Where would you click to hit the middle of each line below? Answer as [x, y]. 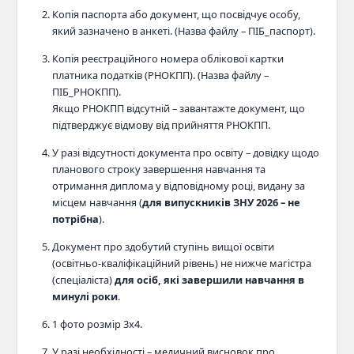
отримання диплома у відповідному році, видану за [178, 185]
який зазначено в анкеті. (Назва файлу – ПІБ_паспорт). [183, 30]
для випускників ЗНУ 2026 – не [221, 202]
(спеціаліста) [83, 279]
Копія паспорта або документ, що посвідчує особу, [176, 14]
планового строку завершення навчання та [158, 169]
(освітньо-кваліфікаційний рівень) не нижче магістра [181, 263]
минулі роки [85, 296]
